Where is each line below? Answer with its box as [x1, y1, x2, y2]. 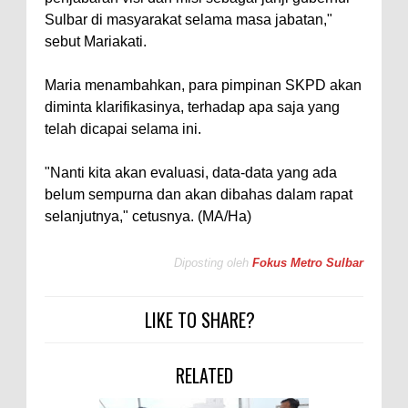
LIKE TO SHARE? [144, 305, 255, 333]
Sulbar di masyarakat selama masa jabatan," [45, 11, 332, 27]
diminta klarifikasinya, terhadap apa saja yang [45, 98, 340, 115]
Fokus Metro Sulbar [252, 256, 363, 270]
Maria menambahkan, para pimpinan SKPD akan [45, 76, 362, 93]
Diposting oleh [174, 256, 249, 270]
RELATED [175, 361, 233, 389]
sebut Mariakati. [45, 33, 147, 49]
